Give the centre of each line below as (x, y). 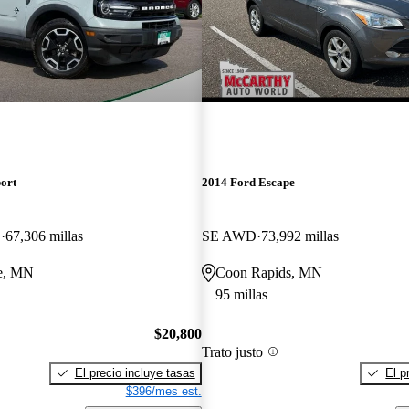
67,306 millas (44, 236)
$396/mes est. (163, 391)
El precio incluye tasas (135, 372)
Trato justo (232, 351)
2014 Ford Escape (248, 183)
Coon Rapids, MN (268, 273)
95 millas (241, 295)
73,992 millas (299, 236)
